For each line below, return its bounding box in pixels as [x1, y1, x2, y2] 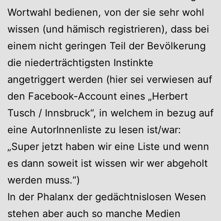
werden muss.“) [7, 174, 80, 186]
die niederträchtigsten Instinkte [7, 56, 153, 69]
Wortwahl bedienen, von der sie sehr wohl [7, 6, 204, 18]
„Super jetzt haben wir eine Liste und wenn [7, 140, 209, 152]
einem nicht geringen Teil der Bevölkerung [7, 39, 206, 52]
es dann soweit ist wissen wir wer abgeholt [7, 157, 208, 169]
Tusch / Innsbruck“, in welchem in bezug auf [7, 107, 214, 119]
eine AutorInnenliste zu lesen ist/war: [7, 123, 181, 136]
